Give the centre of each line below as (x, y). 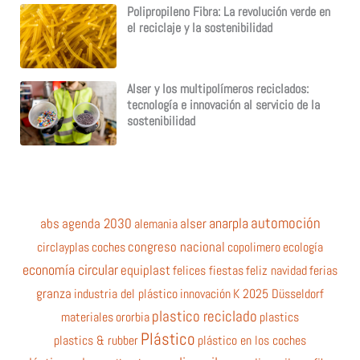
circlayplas (63, 247)
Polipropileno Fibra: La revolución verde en (228, 12)
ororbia (133, 317)
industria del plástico (126, 293)
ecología (303, 247)
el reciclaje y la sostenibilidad (199, 28)
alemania (155, 223)
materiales (87, 317)
